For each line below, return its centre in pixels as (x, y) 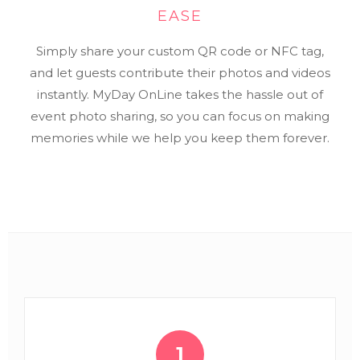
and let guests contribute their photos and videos (180, 72)
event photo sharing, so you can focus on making (180, 116)
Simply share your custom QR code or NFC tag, (180, 51)
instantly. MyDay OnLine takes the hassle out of (180, 94)
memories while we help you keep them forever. (180, 137)
